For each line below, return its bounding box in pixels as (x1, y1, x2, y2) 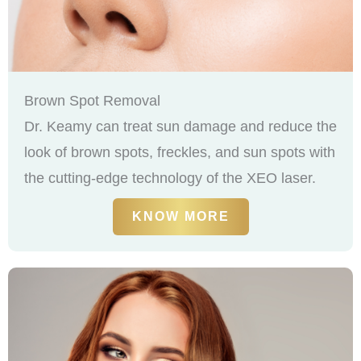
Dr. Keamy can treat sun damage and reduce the (24, 118, 337, 135)
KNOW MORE (131, 210, 230, 224)
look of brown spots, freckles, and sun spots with (24, 144, 335, 161)
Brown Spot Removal (24, 93, 160, 110)
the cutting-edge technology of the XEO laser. (24, 170, 316, 187)
